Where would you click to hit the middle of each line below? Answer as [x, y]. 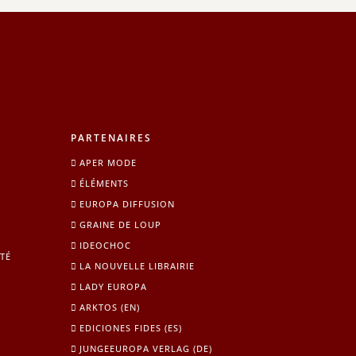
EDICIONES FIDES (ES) [131, 327]
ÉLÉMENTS [104, 183]
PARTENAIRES [112, 137]
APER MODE [108, 162]
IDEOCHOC [106, 245]
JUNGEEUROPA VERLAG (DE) [146, 348]
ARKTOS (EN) [110, 307]
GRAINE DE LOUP [121, 224]
